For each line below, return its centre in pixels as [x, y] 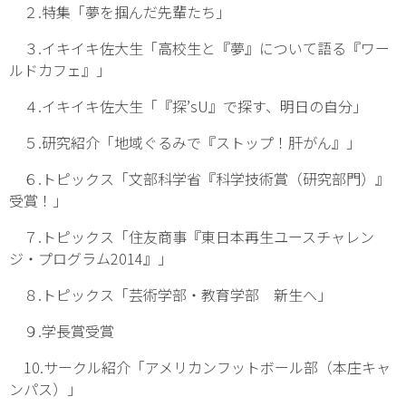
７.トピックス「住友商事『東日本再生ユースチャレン [192, 237]
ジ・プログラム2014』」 [91, 258]
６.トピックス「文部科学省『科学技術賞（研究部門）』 [199, 179]
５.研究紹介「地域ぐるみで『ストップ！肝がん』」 [185, 142]
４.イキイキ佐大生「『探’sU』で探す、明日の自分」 [188, 106]
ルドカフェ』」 [60, 70]
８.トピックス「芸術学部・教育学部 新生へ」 [170, 295]
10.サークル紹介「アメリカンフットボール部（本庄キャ [200, 367]
